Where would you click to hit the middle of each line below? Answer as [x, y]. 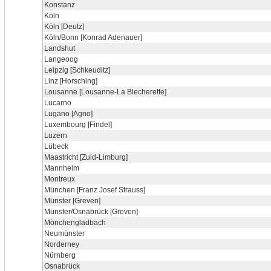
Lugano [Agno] [68, 114]
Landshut [60, 48]
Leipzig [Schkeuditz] [77, 70]
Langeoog [61, 59]
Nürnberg [60, 255]
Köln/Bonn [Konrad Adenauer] [93, 38]
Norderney [62, 244]
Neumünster [64, 233]
